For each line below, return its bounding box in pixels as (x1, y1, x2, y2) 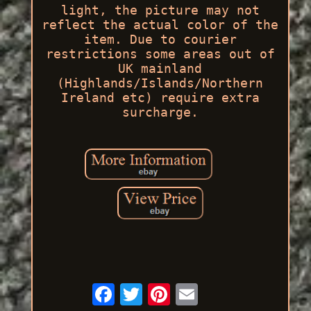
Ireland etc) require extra (60, 90, 260, 105)
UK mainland (118, 60, 203, 76)
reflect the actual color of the (42, 17, 279, 32)
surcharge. (121, 104, 199, 119)
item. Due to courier (83, 31, 237, 47)
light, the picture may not (60, 2, 260, 17)
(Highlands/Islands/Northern (57, 75, 264, 90)
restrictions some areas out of (45, 46, 275, 61)
